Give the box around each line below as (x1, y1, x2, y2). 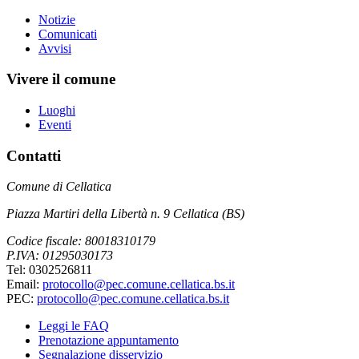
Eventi (38, 117, 71, 131)
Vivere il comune (6, 71, 115, 88)
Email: (6, 277, 42, 292)
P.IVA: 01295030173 (6, 248, 113, 263)
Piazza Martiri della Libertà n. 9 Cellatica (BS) (6, 207, 244, 221)
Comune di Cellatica (6, 179, 111, 194)
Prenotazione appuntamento (38, 333, 179, 348)
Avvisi (38, 41, 71, 55)
